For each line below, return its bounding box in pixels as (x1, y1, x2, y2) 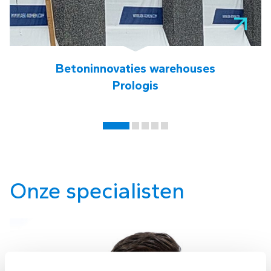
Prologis (113, 78, 158, 93)
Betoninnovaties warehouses (56, 61, 215, 76)
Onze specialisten (10, 177, 184, 204)
